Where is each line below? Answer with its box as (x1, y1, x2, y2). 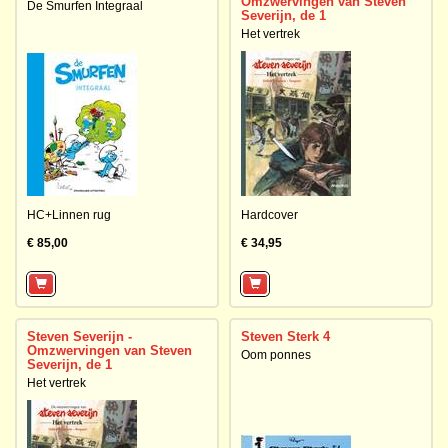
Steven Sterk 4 (241, 329, 330, 344)
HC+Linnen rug (27, 208, 111, 222)
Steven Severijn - (27, 329, 132, 344)
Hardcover (241, 208, 298, 222)
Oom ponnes (241, 348, 311, 362)
